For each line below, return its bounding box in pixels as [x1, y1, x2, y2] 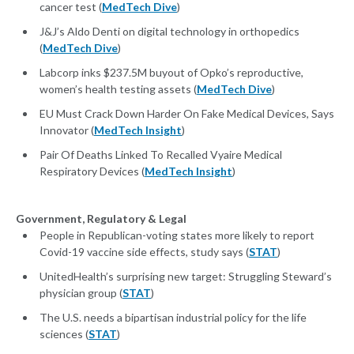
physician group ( [40, 286, 122, 300]
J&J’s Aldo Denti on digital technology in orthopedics [40, 24, 299, 39]
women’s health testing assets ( [40, 82, 197, 96]
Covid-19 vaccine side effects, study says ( [40, 245, 249, 259]
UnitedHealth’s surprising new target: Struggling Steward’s [40, 269, 332, 284]
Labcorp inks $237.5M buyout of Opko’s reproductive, [40, 66, 303, 80]
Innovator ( [40, 123, 94, 137]
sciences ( [40, 327, 88, 341]
